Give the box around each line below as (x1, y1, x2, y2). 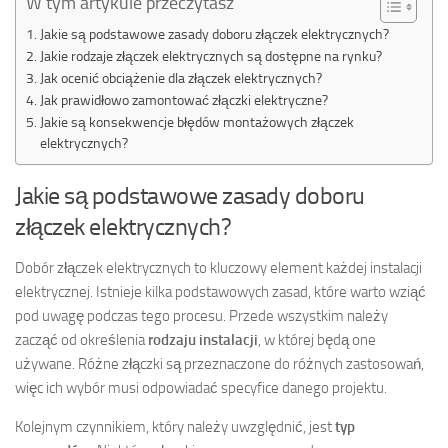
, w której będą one (258, 330, 376, 349)
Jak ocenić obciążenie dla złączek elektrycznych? (39, 69, 322, 86)
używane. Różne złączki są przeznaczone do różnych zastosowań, (15, 354, 424, 373)
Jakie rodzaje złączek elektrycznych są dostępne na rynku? (39, 47, 382, 64)
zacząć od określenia (15, 330, 148, 349)
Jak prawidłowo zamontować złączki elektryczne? (39, 91, 328, 108)
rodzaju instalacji (148, 330, 258, 349)
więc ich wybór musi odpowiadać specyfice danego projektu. (15, 378, 387, 397)
